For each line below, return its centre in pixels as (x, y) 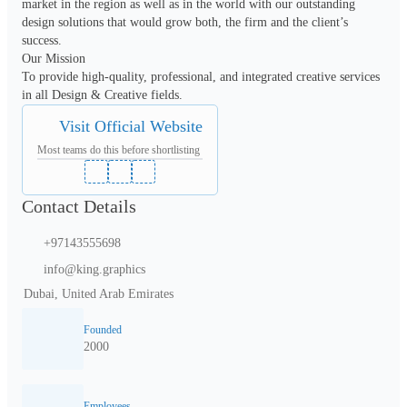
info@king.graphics (94, 269)
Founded (103, 329)
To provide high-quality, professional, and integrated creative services (201, 76)
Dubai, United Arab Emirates (99, 293)
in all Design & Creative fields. (102, 94)
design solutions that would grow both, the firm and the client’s (185, 22)
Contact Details (79, 206)
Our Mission (54, 58)
